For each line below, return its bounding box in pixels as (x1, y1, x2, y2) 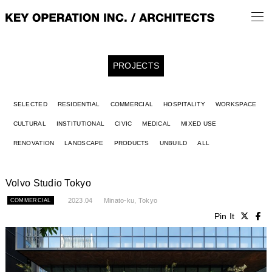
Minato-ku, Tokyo (103, 197, 158, 204)
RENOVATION (13, 140, 55, 146)
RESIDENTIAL (57, 101, 100, 107)
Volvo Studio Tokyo (5, 177, 91, 188)
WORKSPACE (215, 101, 257, 107)
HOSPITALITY (163, 101, 206, 107)
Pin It (214, 212, 235, 221)
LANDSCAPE (64, 140, 104, 146)
